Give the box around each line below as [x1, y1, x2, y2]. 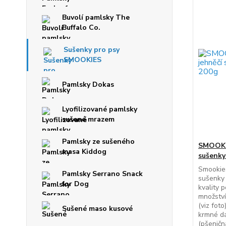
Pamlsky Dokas [62, 80, 114, 89]
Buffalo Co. [62, 23, 100, 32]
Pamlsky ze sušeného [62, 137, 135, 146]
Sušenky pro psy [64, 45, 120, 54]
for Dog [62, 179, 89, 189]
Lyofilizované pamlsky [62, 104, 137, 114]
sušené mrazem [62, 115, 115, 124]
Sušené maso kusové [62, 204, 133, 213]
